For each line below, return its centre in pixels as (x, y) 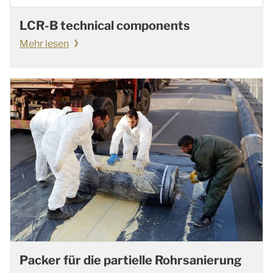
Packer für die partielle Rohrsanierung (131, 260)
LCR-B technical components (105, 26)
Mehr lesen (44, 44)
